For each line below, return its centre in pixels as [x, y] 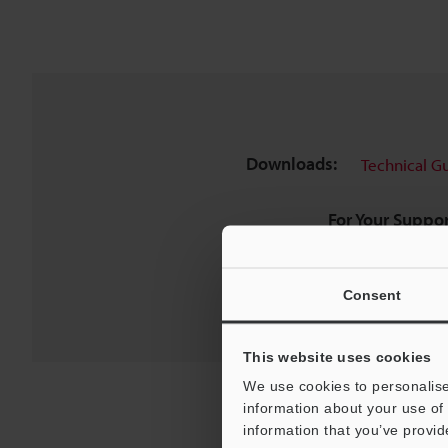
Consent [372, 294]
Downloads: [291, 164]
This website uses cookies [337, 356]
